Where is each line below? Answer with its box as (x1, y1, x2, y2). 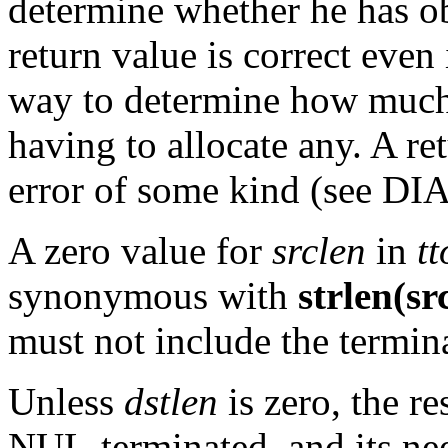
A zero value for (8, 229, 272, 273)
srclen (272, 229, 366, 273)
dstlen (124, 380, 218, 424)
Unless (8, 380, 124, 424)
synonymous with (8, 274, 298, 318)
